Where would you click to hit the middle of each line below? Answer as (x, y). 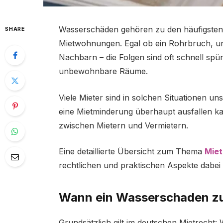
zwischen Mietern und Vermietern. (123, 125)
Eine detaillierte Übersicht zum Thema (130, 152)
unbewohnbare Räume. (103, 71)
